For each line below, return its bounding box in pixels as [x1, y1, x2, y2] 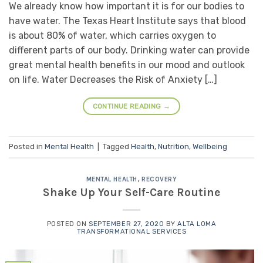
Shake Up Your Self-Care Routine [43, 186, 220, 200]
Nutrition [158, 141, 189, 151]
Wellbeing [193, 141, 227, 151]
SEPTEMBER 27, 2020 [89, 220, 164, 228]
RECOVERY [141, 175, 177, 183]
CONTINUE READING [92, 102, 163, 111]
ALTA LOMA [177, 220, 217, 228]
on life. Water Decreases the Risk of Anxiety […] [9, 74, 217, 86]
